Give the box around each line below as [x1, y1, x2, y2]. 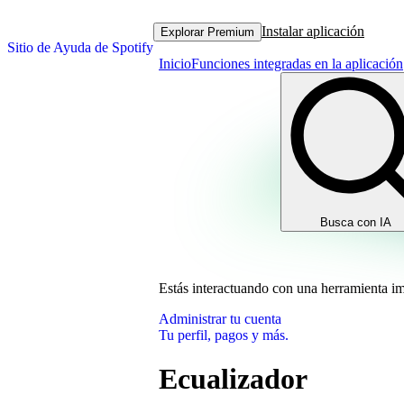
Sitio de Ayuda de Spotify [7, 40, 153, 55]
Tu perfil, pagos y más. [159, 327, 289, 343]
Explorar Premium [161, 24, 254, 39]
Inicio [159, 56, 191, 71]
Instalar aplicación [262, 23, 364, 39]
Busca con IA [320, 216, 391, 229]
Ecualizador [159, 363, 308, 396]
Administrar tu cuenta [159, 311, 281, 326]
